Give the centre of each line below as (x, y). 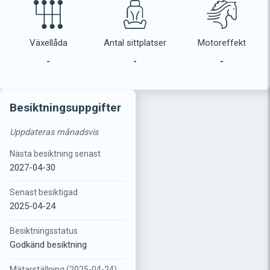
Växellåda (48, 42)
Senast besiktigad (44, 193)
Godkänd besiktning (48, 245)
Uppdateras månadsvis (54, 132)
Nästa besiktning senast (55, 153)
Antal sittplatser (135, 42)
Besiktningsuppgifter (65, 107)
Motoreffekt (222, 42)
